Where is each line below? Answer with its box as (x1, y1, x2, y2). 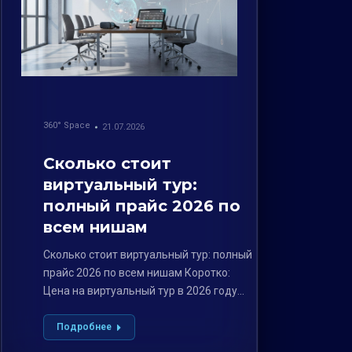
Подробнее (57, 321, 112, 333)
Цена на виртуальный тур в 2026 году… (43, 284, 245, 298)
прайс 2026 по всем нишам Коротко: (43, 266, 231, 280)
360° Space (43, 120, 91, 131)
